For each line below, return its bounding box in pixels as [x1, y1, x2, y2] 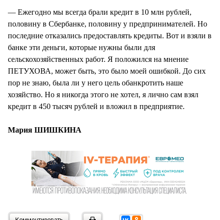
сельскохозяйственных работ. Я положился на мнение [8, 55, 189, 63]
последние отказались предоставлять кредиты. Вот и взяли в [8, 31, 212, 40]
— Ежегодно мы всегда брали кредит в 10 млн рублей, [8, 7, 192, 16]
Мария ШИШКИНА [8, 125, 82, 134]
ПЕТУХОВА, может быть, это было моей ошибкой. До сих [8, 66, 206, 75]
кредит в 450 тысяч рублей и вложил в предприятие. [8, 102, 185, 110]
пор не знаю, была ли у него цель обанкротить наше [8, 78, 183, 87]
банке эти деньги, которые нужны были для [8, 43, 155, 52]
